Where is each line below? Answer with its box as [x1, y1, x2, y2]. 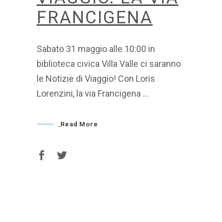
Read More [60, 120, 99, 128]
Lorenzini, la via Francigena [37, 88, 143, 99]
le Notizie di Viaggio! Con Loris [37, 73, 155, 84]
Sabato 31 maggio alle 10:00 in [37, 44, 155, 54]
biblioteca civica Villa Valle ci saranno [37, 58, 181, 69]
